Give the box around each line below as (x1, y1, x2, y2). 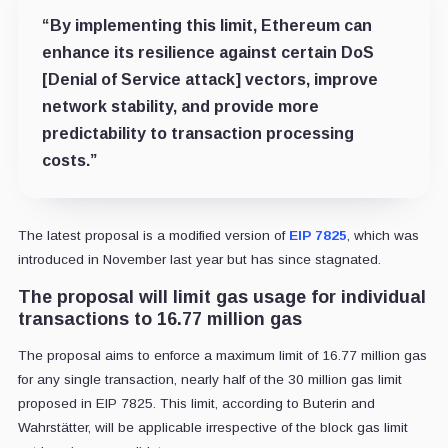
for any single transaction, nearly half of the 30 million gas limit (17, 371, 402, 387)
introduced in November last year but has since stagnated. (17, 251, 381, 267)
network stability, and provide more (41, 97, 319, 115)
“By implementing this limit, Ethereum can (41, 16, 372, 34)
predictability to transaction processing (41, 124, 354, 142)
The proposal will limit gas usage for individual (17, 286, 426, 307)
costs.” (41, 151, 97, 169)
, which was (346, 227, 419, 243)
